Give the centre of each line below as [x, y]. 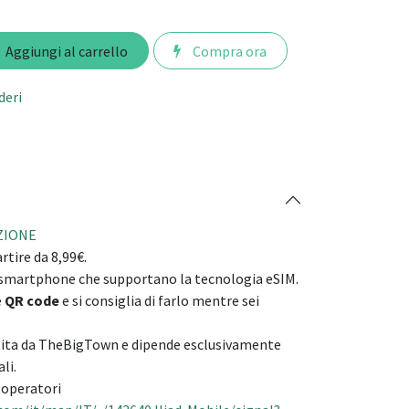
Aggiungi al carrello [65, 51]
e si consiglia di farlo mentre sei [159, 301]
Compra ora [229, 51]
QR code [32, 301]
